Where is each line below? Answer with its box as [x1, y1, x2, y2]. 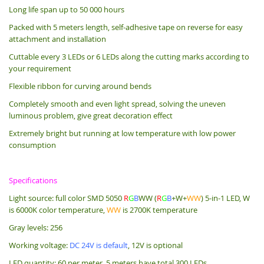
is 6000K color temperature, [9, 204, 105, 215]
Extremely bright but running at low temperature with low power [9, 127, 236, 138]
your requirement [9, 62, 71, 74]
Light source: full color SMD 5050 [9, 192, 124, 203]
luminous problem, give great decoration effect [9, 110, 173, 121]
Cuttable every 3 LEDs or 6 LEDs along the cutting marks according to [9, 51, 249, 62]
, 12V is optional [128, 239, 183, 250]
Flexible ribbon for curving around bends [9, 80, 151, 91]
